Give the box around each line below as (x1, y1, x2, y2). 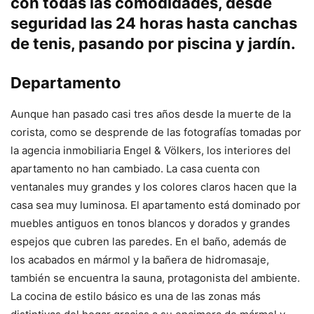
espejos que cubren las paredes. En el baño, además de (11, 235, 287, 249)
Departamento (11, 74, 121, 93)
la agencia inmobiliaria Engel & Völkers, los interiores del (11, 144, 291, 158)
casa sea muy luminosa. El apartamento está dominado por (11, 198, 301, 212)
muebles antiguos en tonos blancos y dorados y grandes (11, 217, 290, 231)
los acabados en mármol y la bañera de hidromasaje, (11, 253, 269, 267)
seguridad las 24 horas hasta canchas (11, 14, 297, 33)
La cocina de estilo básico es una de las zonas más (11, 289, 261, 303)
